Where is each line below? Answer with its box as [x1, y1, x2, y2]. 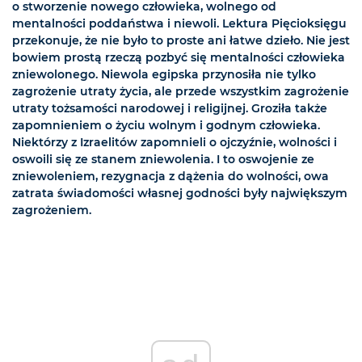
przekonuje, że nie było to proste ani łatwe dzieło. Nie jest [12, 32, 350, 48]
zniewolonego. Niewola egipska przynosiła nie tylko [12, 66, 316, 82]
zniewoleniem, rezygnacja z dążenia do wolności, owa [12, 168, 329, 183]
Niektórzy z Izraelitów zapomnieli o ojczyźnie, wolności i [12, 134, 337, 149]
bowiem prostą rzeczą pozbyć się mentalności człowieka [12, 49, 345, 65]
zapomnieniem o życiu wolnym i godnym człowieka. [12, 117, 320, 133]
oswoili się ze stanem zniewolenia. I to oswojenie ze [12, 151, 314, 166]
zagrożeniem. [12, 202, 91, 217]
